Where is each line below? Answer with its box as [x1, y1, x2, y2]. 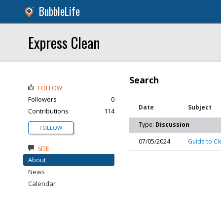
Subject [188, 103, 212, 111]
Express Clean [28, 32, 100, 53]
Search [129, 74, 159, 86]
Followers [28, 95, 57, 104]
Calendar [28, 179, 56, 188]
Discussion [155, 120, 189, 129]
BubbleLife [39, 3, 80, 19]
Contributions [28, 107, 69, 115]
